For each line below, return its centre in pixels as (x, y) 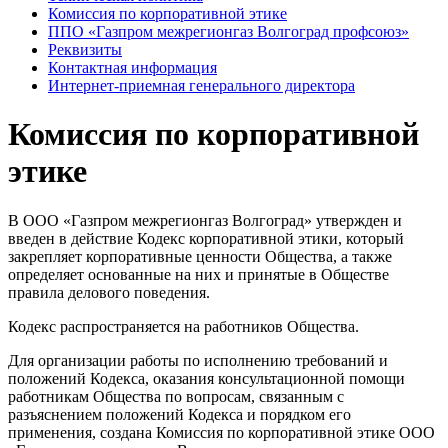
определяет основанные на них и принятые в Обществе (198, 274)
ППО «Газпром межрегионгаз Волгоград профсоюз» (228, 31)
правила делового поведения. (109, 292)
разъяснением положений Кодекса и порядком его (179, 414)
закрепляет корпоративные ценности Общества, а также (200, 256)
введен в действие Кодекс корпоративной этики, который (206, 238)
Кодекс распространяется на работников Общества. (183, 326)
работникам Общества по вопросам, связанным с (176, 396)
